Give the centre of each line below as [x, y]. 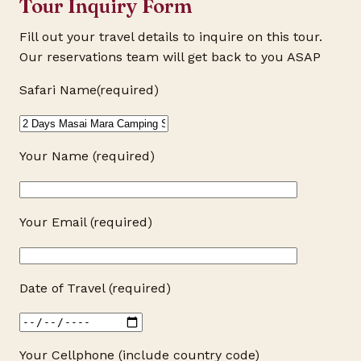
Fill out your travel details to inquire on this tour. [171, 37]
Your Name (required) [87, 156]
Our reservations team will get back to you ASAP [170, 57]
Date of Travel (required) [95, 288]
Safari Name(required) [89, 90]
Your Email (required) [86, 222]
